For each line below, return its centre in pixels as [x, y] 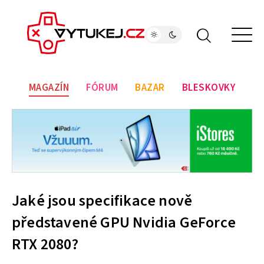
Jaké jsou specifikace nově [102, 201]
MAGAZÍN [49, 88]
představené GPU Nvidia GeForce [124, 223]
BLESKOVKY [209, 88]
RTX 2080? [45, 245]
